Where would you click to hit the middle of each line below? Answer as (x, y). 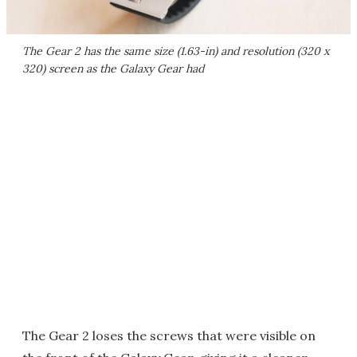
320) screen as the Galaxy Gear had (113, 69)
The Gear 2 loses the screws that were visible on (169, 336)
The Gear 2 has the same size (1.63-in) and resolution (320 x (176, 51)
